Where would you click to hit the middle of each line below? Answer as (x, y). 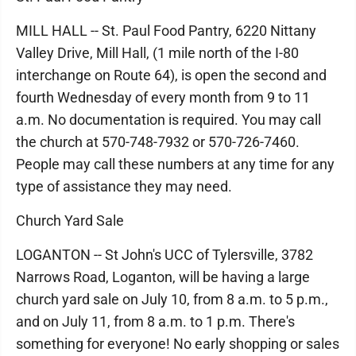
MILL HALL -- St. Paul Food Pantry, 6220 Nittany (166, 31)
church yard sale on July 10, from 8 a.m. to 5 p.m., (172, 299)
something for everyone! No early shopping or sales (178, 344)
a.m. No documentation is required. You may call (168, 120)
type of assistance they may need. (124, 186)
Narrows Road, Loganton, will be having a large (163, 277)
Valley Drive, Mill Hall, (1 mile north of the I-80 (157, 53)
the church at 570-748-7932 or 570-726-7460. (158, 142)
